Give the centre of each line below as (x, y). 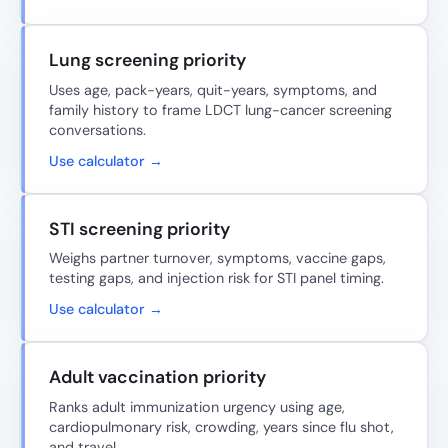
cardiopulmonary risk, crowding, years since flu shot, (221, 426)
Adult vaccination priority (157, 377)
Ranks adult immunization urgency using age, (197, 406)
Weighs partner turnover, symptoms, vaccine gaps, (217, 258)
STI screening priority (139, 228)
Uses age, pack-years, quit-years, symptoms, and (213, 89)
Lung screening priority (147, 59)
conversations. (97, 129)
